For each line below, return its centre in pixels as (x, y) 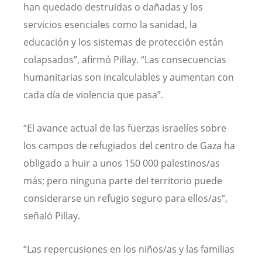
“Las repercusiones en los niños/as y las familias (129, 249)
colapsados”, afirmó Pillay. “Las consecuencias (125, 60)
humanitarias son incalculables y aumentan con (129, 77)
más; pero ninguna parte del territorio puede (123, 181)
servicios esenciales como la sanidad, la (110, 25)
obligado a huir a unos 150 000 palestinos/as (122, 163)
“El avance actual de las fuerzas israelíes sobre (125, 128)
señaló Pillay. (53, 216)
